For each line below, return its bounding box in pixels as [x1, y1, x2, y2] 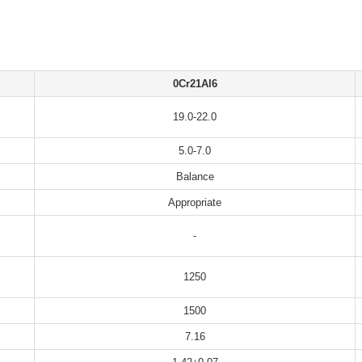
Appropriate [168, 196, 221, 208]
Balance [175, 170, 214, 183]
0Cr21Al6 [172, 78, 217, 90]
